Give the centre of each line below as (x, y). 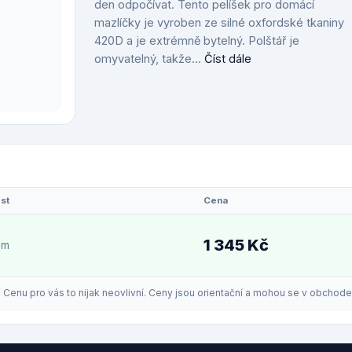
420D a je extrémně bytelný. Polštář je (197, 40)
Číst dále (228, 59)
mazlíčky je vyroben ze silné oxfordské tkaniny (219, 22)
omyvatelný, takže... (149, 59)
